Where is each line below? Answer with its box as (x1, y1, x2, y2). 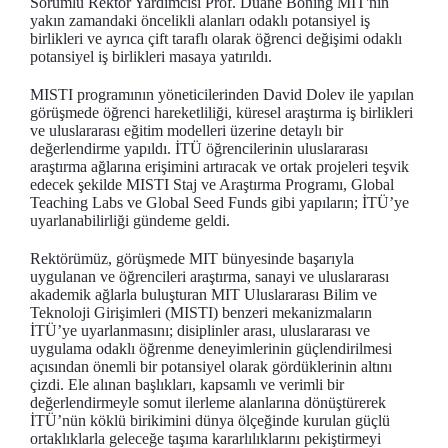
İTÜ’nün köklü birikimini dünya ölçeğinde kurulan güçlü (30, 412, 390, 430)
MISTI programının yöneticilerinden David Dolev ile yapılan (30, 86, 414, 104)
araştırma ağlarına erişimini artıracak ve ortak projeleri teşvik (30, 158, 409, 176)
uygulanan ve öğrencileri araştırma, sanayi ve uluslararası (30, 268, 389, 286)
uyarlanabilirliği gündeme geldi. (30, 212, 230, 230)
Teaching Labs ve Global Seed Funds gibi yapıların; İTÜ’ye (30, 194, 409, 212)
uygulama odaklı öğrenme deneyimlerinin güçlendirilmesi (30, 340, 392, 358)
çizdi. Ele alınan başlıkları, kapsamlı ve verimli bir (30, 376, 344, 394)
